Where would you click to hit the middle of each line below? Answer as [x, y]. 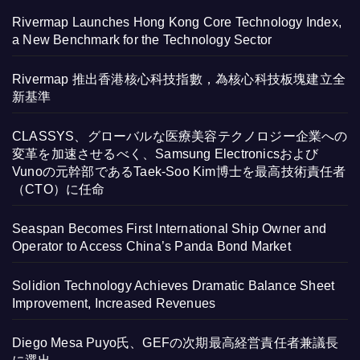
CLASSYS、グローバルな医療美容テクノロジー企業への [180, 137]
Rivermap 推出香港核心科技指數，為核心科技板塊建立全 [179, 80]
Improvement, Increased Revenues [114, 304]
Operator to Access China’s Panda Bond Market [151, 247]
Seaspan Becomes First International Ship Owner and [170, 229]
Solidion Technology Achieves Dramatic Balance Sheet [174, 286]
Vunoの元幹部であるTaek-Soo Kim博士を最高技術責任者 [179, 172]
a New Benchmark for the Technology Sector [142, 40]
